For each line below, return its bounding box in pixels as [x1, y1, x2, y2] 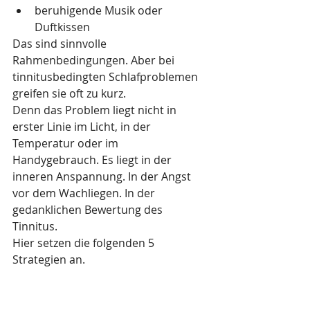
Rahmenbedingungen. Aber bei [12, 53, 177, 68]
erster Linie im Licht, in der [12, 119, 154, 134]
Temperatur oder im [12, 136, 121, 151]
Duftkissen [35, 19, 90, 35]
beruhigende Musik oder [35, 3, 165, 18]
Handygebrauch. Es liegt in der [12, 152, 174, 167]
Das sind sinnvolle [12, 36, 109, 51]
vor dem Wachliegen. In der [12, 185, 158, 201]
